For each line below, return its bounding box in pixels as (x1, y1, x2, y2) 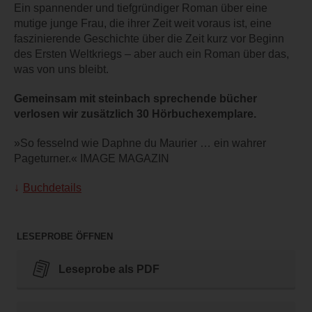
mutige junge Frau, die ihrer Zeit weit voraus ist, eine (14, 17, 272, 30)
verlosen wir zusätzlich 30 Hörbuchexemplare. (14, 108, 256, 120)
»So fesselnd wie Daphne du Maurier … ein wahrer (14, 137, 266, 150)
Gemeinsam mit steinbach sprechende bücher (14, 93, 257, 105)
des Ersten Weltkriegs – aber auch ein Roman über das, (14, 48, 289, 61)
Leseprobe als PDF (58, 263, 159, 275)
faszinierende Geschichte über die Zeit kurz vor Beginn (14, 33, 284, 45)
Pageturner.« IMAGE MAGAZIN (14, 153, 169, 165)
